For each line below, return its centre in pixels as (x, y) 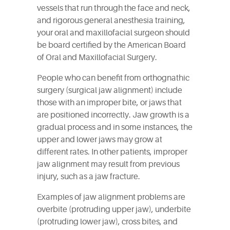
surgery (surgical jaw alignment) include (110, 90)
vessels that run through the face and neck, (114, 8)
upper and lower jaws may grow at (100, 140)
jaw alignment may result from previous (108, 164)
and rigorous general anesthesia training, (111, 21)
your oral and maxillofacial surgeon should (113, 33)
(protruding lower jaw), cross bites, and (107, 222)
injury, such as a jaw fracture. (89, 177)
